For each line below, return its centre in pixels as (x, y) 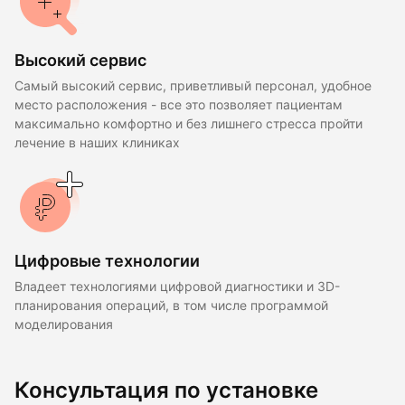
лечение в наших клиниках (97, 143)
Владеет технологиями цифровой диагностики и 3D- (177, 287)
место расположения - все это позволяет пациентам (179, 105)
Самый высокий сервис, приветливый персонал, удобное (193, 86)
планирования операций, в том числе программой (171, 306)
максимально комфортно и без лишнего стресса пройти (188, 124)
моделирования (64, 325)
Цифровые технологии (107, 261)
